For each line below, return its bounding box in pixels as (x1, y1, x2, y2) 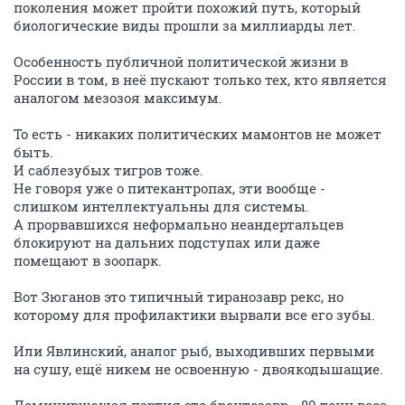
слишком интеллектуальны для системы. (14, 197, 309, 215)
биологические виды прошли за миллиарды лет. (14, 16, 356, 34)
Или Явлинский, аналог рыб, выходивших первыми (14, 342, 374, 360)
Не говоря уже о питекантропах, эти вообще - (14, 179, 325, 197)
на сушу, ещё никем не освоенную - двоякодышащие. (14, 360, 383, 378)
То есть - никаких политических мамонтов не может (14, 125, 381, 143)
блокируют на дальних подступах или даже (14, 233, 320, 251)
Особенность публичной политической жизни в (14, 52, 348, 71)
